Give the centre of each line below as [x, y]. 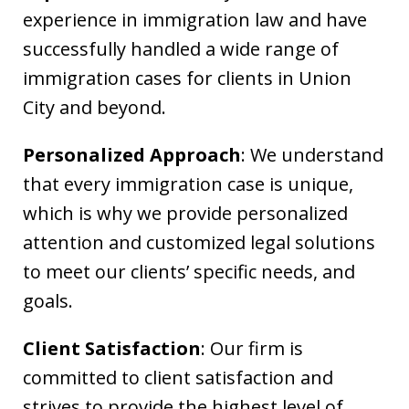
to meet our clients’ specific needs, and [189, 272]
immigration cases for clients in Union [187, 78]
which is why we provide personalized [185, 213]
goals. [48, 301]
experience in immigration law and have [195, 20]
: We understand [312, 155]
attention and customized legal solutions [199, 242]
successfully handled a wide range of [181, 49]
